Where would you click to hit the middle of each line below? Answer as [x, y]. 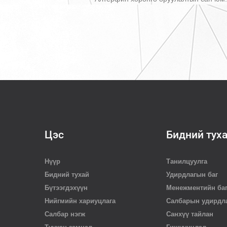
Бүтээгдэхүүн [66, 188]
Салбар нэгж [65, 214]
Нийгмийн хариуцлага [80, 201]
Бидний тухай [67, 175]
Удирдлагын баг [192, 175]
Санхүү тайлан [190, 214]
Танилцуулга [187, 161]
